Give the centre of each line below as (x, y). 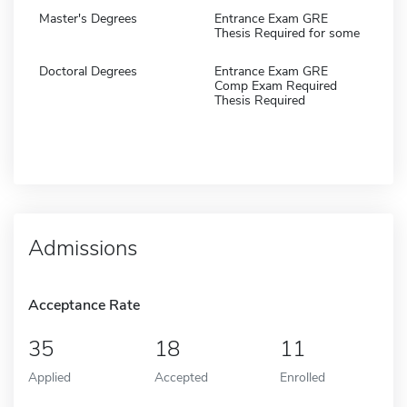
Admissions (83, 248)
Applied (50, 377)
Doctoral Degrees (88, 71)
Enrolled (303, 377)
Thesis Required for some (287, 33)
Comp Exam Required (276, 85)
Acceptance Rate (84, 305)
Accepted (181, 377)
